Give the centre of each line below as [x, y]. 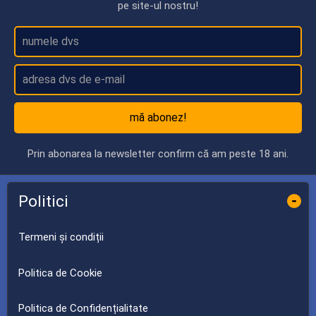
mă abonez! [158, 117]
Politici [43, 201]
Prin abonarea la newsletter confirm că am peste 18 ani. [158, 153]
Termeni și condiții [61, 237]
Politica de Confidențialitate [83, 308]
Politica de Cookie [60, 273]
